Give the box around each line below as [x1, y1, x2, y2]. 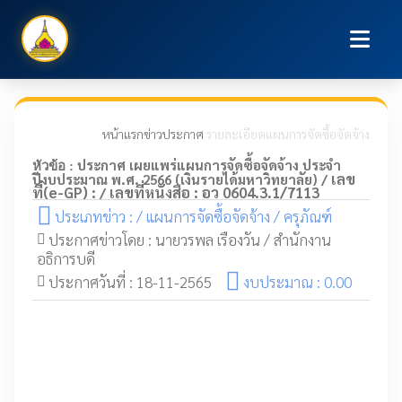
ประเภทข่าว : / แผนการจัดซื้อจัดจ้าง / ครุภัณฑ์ [55, 206, 332, 226]
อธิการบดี [37, 249, 95, 268]
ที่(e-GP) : [32, 182, 100, 202]
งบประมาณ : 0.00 [243, 272, 352, 292]
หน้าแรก [102, 126, 144, 142]
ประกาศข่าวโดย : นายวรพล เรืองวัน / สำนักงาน [48, 230, 331, 249]
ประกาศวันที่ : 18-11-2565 [48, 272, 212, 292]
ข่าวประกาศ [144, 126, 204, 142]
